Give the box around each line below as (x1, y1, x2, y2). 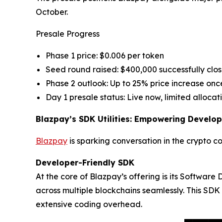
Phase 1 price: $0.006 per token (46, 51, 164, 60)
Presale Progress (36, 29, 100, 39)
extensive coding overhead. (36, 199, 142, 209)
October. (36, 7, 68, 17)
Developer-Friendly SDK (36, 158, 134, 167)
